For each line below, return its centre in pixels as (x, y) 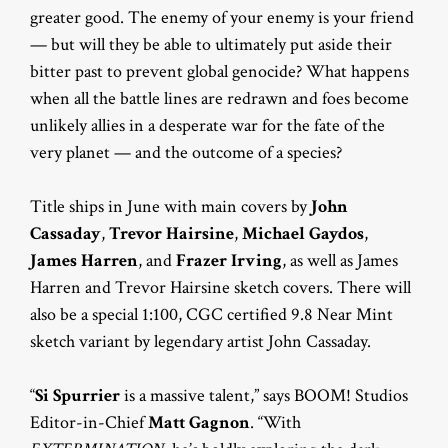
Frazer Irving (229, 260)
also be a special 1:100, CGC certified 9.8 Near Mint (211, 314)
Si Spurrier (77, 395)
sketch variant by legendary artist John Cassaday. (200, 341)
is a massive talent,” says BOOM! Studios (264, 395)
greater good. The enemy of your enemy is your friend (222, 17)
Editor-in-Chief (89, 422)
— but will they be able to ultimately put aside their (211, 44)
